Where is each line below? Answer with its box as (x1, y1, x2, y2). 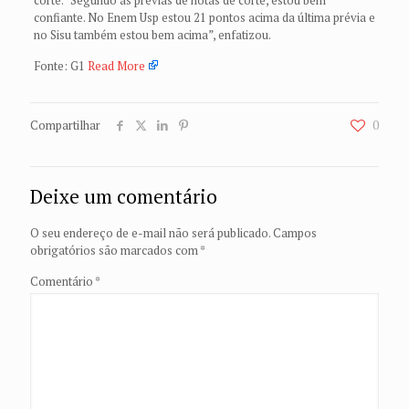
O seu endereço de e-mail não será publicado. (30, 224, 270, 241)
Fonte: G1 (33, 57, 88, 74)
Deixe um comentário (30, 183, 217, 209)
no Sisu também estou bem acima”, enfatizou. (33, 26, 271, 43)
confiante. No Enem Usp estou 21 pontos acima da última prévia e (33, 8, 375, 26)
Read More (87, 57, 145, 74)
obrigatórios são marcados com (30, 241, 200, 258)
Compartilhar (30, 116, 100, 133)
